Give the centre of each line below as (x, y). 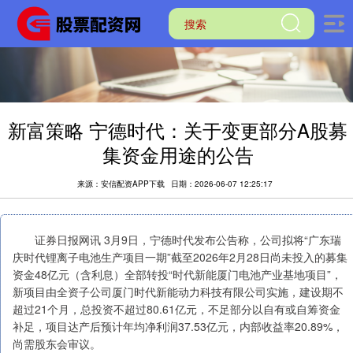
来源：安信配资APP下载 (122, 184)
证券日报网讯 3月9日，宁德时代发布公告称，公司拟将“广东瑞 (177, 240)
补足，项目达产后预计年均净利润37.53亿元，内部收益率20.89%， (178, 326)
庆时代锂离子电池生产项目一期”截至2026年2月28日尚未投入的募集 (180, 257)
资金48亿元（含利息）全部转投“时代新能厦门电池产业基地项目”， (177, 274)
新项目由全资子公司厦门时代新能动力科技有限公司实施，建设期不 (178, 292)
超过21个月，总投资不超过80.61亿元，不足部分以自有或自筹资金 (176, 309)
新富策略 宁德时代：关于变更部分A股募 (178, 130)
